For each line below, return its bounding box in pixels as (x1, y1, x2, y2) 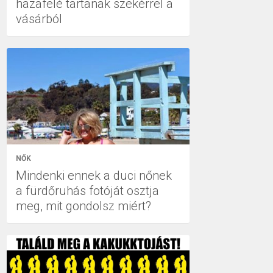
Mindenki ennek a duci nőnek (16, 168, 172, 183)
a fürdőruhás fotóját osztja (16, 183, 159, 198)
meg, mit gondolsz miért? (16, 198, 151, 213)
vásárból (16, 12, 62, 26)
